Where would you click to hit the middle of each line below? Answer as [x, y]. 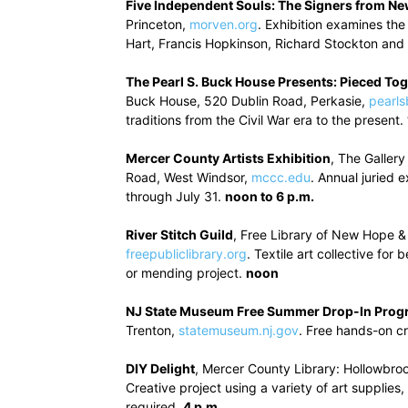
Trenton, [152, 330]
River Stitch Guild [179, 235]
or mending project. [186, 273]
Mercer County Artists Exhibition [228, 158]
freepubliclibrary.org [186, 254]
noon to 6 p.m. [270, 196]
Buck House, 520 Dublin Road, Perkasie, [247, 101]
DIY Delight [160, 368]
